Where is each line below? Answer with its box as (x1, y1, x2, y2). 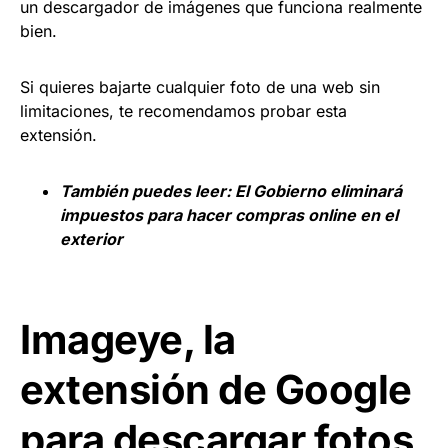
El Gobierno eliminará (235, 180, 402, 201)
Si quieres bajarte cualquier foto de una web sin (20, 76, 380, 97)
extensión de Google (20, 364, 412, 414)
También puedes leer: (60, 180, 235, 201)
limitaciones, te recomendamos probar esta (20, 100, 347, 121)
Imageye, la (20, 314, 236, 364)
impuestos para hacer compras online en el (60, 204, 398, 225)
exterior (60, 228, 123, 249)
